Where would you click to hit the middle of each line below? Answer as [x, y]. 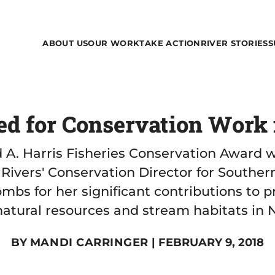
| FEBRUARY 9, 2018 [207, 242]
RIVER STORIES [234, 43]
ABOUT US [65, 43]
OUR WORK [114, 43]
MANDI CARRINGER [89, 242]
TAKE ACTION [170, 43]
